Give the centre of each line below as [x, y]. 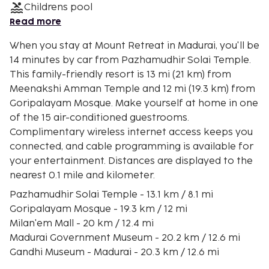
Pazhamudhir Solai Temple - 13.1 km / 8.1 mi [113, 195]
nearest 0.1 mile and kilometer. [83, 175]
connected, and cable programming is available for [131, 147]
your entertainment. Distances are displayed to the [131, 161]
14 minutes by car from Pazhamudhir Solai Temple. [130, 60]
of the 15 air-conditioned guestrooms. [99, 118]
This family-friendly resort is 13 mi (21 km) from [120, 74]
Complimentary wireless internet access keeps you [131, 132]
